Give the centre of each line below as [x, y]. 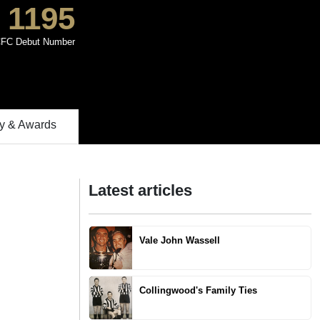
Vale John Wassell [180, 240]
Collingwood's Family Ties [198, 290]
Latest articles [140, 190]
